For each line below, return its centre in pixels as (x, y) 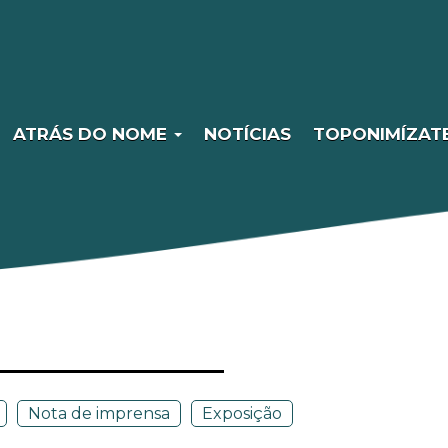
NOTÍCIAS (247, 134)
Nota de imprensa (99, 413)
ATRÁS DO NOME (92, 134)
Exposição (242, 413)
